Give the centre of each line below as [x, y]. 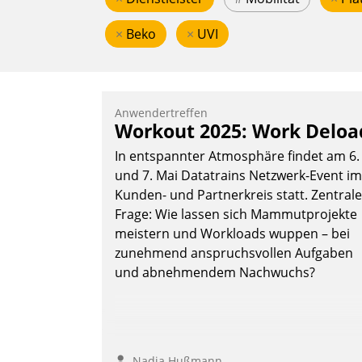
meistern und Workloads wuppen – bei [232, 234]
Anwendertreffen [161, 113]
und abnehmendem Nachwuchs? [215, 273]
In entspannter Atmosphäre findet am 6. [237, 156]
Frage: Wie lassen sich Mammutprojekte [236, 215]
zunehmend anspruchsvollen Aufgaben [234, 253]
